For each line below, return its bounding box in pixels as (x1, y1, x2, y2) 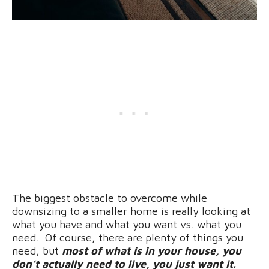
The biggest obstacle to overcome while (12, 191, 207, 204)
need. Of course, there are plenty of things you (12, 231, 243, 244)
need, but (12, 244, 62, 257)
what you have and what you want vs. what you (12, 217, 241, 231)
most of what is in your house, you (62, 244, 241, 257)
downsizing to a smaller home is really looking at (12, 204, 250, 217)
